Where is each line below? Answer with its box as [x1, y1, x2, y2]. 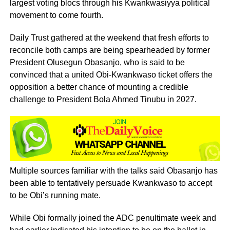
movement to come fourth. [9, 11, 103, 20]
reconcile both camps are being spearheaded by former [9, 46, 210, 54]
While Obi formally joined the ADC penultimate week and [9, 214, 216, 223]
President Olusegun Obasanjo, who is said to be [9, 58, 185, 67]
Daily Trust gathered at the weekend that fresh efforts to [9, 33, 209, 42]
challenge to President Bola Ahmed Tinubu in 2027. [9, 95, 197, 104]
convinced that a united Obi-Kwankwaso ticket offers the [9, 70, 213, 79]
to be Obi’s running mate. [9, 191, 101, 200]
